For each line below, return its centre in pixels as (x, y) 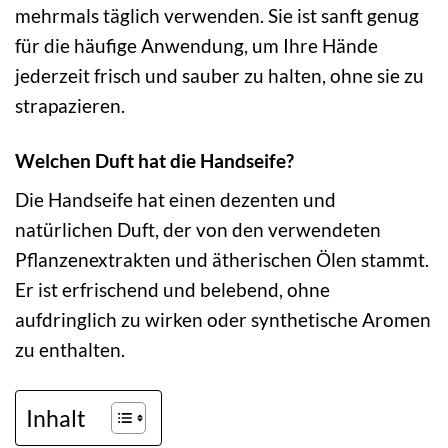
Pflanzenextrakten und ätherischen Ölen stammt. (222, 260)
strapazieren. (70, 105)
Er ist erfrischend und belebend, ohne (172, 290)
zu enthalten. (70, 350)
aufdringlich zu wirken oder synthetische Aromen (223, 320)
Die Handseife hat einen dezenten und (175, 200)
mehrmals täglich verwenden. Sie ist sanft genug (217, 15)
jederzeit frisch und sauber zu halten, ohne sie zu (219, 75)
